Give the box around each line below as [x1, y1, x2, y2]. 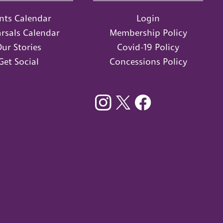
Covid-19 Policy [117, 41, 180, 53]
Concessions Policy [109, 56, 187, 67]
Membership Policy [109, 27, 187, 38]
